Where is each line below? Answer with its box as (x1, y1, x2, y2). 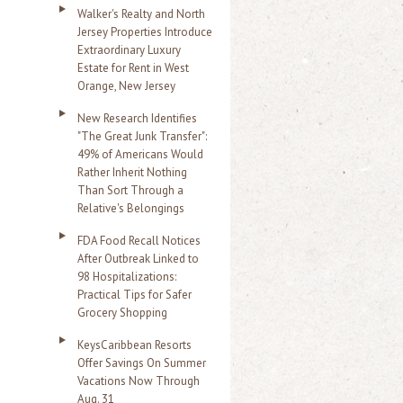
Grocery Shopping (77, 305, 167, 320)
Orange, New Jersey (77, 78, 175, 94)
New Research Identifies (77, 111, 197, 126)
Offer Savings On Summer (77, 355, 206, 371)
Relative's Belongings (77, 201, 184, 216)
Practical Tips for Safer (77, 287, 192, 302)
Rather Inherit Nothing (77, 165, 187, 180)
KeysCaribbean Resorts (77, 337, 192, 353)
